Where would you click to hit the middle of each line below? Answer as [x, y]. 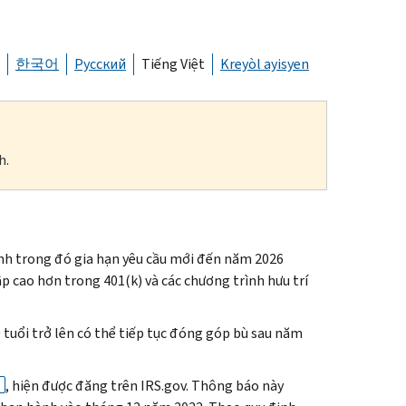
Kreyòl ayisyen [265, 63]
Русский [100, 63]
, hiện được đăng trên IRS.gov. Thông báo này [144, 385]
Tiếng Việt [173, 63]
